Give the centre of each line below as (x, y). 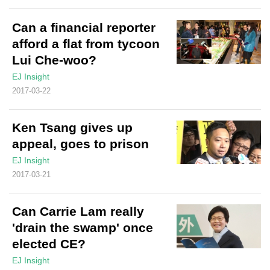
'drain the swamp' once (83, 228)
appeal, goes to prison (80, 143)
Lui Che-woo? (54, 60)
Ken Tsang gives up (72, 127)
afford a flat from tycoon (86, 43)
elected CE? (49, 244)
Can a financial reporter (84, 27)
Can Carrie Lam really (78, 212)
